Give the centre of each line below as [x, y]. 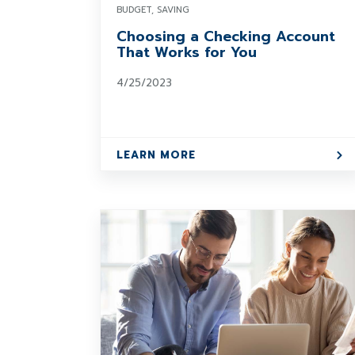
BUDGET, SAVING [153, 10]
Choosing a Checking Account [226, 36]
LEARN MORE [156, 155]
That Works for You [187, 52]
